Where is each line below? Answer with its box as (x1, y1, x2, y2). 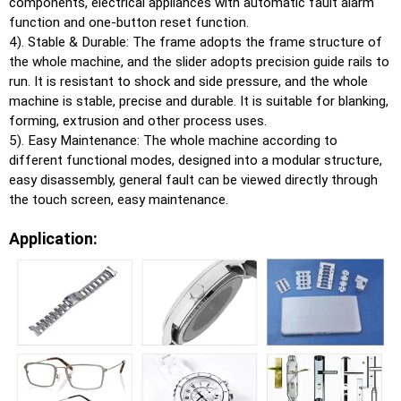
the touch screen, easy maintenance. (9, 191, 232, 208)
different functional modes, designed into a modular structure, (9, 151, 382, 168)
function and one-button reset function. (9, 13, 249, 30)
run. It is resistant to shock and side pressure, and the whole (9, 73, 368, 90)
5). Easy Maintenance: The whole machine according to (9, 132, 337, 149)
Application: (9, 228, 98, 248)
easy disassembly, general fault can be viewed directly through (9, 171, 378, 188)
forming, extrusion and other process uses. (9, 112, 267, 129)
